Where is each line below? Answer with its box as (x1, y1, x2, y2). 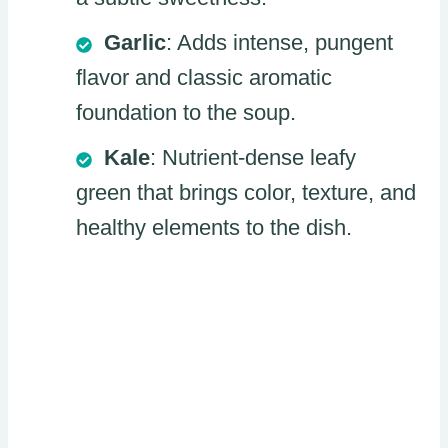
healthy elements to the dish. (76, 215, 352, 241)
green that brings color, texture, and (76, 180, 416, 206)
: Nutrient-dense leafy (150, 145, 356, 171)
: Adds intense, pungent (166, 30, 393, 56)
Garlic (104, 30, 166, 56)
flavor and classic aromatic (76, 65, 332, 91)
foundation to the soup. (76, 100, 296, 126)
